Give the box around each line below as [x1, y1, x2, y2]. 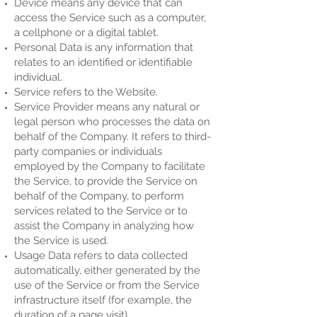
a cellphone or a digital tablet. [14, 26, 158, 39]
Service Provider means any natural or [14, 100, 200, 113]
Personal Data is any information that [14, 41, 193, 54]
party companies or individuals [14, 145, 162, 158]
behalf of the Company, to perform [14, 190, 184, 202]
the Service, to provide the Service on [14, 175, 197, 188]
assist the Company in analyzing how [14, 219, 194, 232]
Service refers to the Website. [14, 86, 158, 98]
